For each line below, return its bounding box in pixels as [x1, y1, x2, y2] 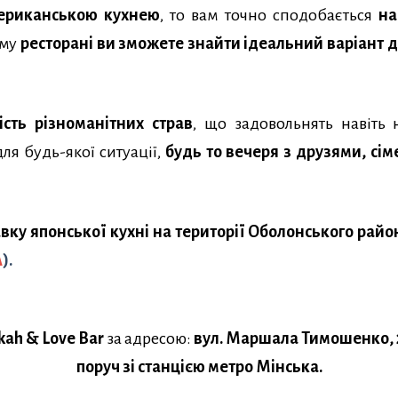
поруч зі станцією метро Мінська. [76, 358, 322, 377]
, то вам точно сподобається [160, 6, 378, 25]
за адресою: [104, 330, 194, 348]
